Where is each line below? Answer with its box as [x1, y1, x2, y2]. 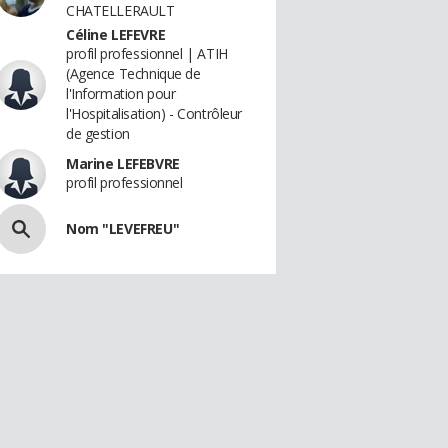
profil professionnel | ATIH [66, 44, 228, 63]
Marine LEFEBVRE [66, 154, 180, 173]
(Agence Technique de [66, 64, 201, 83]
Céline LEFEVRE [66, 25, 166, 44]
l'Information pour [66, 84, 176, 103]
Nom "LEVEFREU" [66, 219, 180, 238]
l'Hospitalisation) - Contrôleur [66, 104, 242, 123]
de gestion [66, 124, 130, 143]
